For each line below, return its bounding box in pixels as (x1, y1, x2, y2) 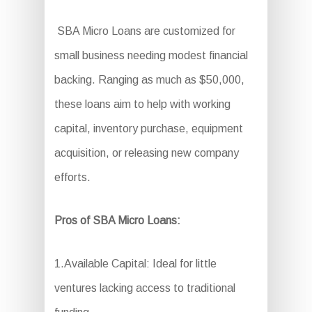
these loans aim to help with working (54, 97, 231, 110)
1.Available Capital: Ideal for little (54, 257, 217, 270)
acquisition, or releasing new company (54, 146, 239, 159)
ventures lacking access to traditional (54, 281, 235, 294)
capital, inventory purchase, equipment (54, 122, 243, 134)
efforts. (54, 171, 91, 183)
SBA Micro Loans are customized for (54, 24, 235, 37)
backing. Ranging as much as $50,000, (54, 73, 244, 86)
